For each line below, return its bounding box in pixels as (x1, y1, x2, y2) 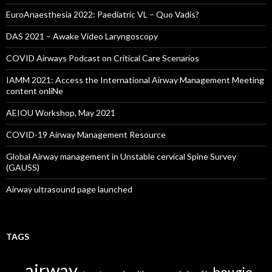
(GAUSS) (6, 162, 39, 173)
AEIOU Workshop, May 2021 (6, 107, 115, 118)
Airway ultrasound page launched (6, 184, 132, 195)
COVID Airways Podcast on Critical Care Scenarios (6, 53, 199, 64)
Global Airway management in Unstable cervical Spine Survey (6, 151, 236, 162)
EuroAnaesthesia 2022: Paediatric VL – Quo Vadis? (6, 9, 199, 20)
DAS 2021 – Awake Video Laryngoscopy (6, 31, 158, 42)
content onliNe (6, 86, 63, 97)
